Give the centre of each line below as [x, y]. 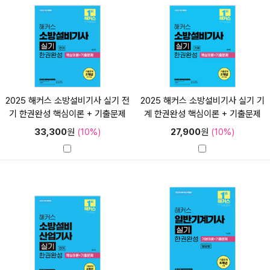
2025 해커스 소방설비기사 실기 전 [67, 100]
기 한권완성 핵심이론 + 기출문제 [67, 114]
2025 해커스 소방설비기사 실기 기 [202, 100]
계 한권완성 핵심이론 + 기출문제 [202, 114]
